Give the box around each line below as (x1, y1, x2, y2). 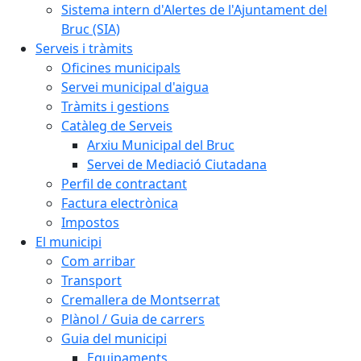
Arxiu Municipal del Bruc (87, 136, 234, 154)
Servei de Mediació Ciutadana (87, 156, 267, 173)
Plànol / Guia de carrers (61, 310, 205, 328)
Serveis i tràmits (35, 39, 133, 57)
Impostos (61, 214, 119, 231)
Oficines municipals (61, 59, 180, 77)
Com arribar (61, 252, 135, 270)
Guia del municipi (61, 330, 167, 347)
